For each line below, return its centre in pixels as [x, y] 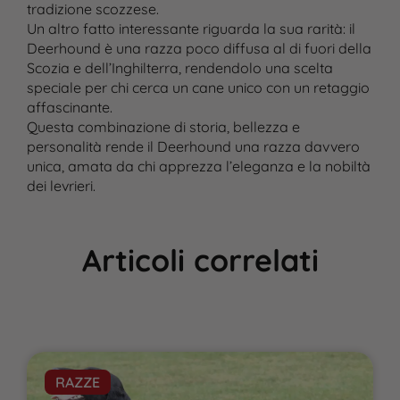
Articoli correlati [200, 261]
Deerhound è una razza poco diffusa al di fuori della [199, 49]
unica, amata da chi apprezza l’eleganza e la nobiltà [198, 167]
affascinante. [69, 108]
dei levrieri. [61, 186]
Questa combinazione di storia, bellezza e [163, 127]
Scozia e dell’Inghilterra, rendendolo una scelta [179, 68]
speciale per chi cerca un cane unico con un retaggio [198, 88]
